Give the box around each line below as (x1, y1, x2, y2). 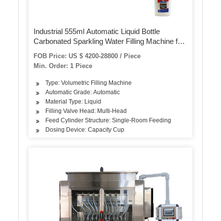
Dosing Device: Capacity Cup (45, 126, 125, 133)
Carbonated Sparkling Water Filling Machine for (34, 37, 184, 45)
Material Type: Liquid (45, 98, 102, 105)
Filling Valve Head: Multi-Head (45, 107, 127, 114)
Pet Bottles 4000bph (34, 46, 99, 55)
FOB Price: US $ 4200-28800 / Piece (34, 52, 141, 60)
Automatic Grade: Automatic (45, 88, 120, 96)
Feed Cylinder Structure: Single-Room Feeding (45, 116, 172, 124)
